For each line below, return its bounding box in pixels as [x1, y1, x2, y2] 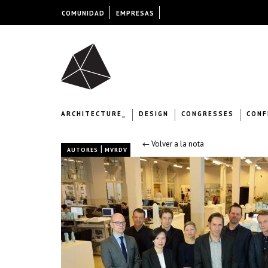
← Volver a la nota [142, 139, 204, 149]
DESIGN [139, 109, 169, 118]
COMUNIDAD [61, 9, 105, 17]
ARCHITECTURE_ [61, 109, 126, 118]
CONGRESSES [181, 109, 234, 118]
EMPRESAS [115, 9, 154, 17]
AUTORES [67, 146, 98, 154]
